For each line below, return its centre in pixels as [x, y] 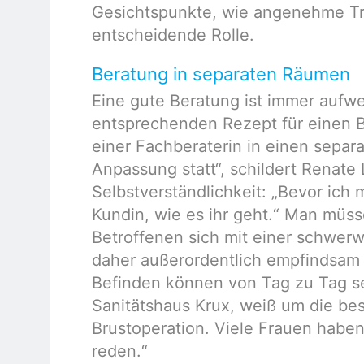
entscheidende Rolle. [173, 35]
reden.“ [120, 351]
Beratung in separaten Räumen [221, 74]
